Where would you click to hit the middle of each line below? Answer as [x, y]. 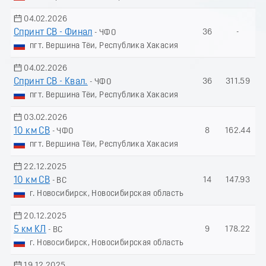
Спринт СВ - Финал [53, 32]
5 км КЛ [30, 229]
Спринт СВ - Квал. [51, 82]
